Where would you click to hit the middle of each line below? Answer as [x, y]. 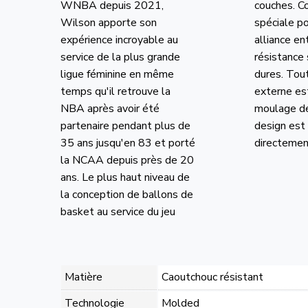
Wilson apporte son [108, 22]
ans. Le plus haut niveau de [125, 177]
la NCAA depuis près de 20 [127, 160]
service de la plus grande [120, 57]
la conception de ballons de [126, 194]
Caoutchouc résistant [212, 277]
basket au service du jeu [118, 211]
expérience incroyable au [119, 40]
